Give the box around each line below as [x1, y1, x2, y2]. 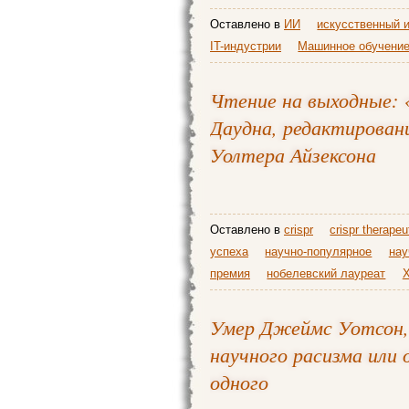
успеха [210, 245, 248, 258]
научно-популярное [265, 245, 372, 258]
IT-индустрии [210, 39, 281, 53]
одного [210, 368, 268, 395]
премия [210, 267, 250, 280]
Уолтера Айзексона [210, 141, 376, 168]
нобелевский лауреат [267, 267, 386, 280]
